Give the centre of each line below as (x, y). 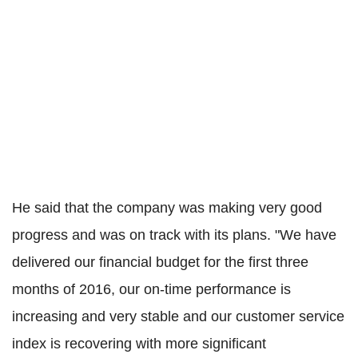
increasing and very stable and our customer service (178, 316)
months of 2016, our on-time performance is (151, 289)
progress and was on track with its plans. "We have (174, 235)
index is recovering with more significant (139, 343)
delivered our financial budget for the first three (160, 262)
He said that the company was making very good (167, 207)
